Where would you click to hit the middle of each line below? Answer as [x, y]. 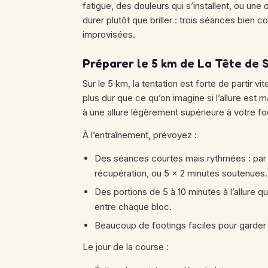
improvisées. [109, 34]
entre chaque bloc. [133, 207]
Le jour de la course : [126, 247]
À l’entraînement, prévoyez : [140, 135]
